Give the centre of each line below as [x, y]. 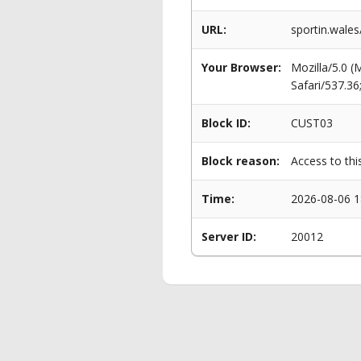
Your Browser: [241, 67]
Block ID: [226, 123]
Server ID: [229, 237]
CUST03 [312, 123]
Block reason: [241, 161]
